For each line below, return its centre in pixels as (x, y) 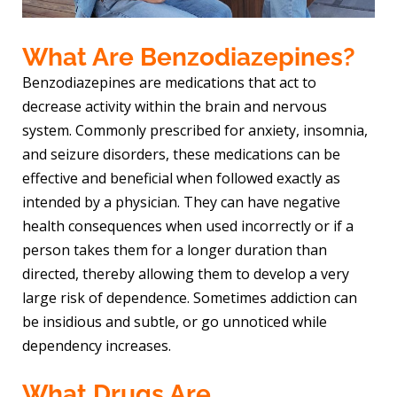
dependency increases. (97, 346)
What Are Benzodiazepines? (189, 58)
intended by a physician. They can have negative (182, 202)
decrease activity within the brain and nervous (175, 107)
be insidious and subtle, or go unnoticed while (175, 322)
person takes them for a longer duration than (175, 250)
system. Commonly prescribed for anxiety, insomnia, (195, 131)
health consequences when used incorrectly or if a (188, 226)
